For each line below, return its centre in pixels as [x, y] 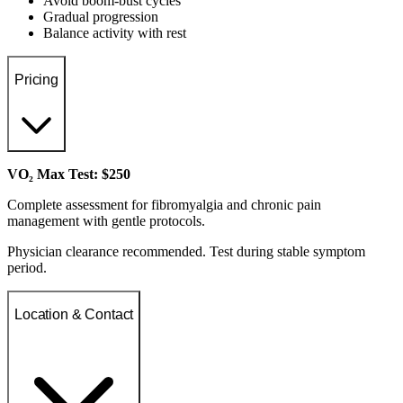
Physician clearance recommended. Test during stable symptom [186, 251]
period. [27, 267]
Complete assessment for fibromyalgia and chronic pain [164, 204]
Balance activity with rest [115, 32]
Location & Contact [74, 315]
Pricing [36, 80]
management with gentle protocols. [106, 220]
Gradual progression [101, 16]
